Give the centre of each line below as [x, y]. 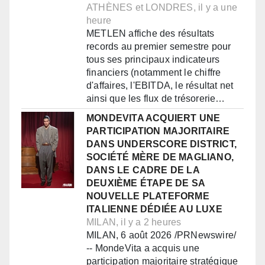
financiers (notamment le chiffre [154, 73]
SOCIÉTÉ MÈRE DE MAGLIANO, [160, 157]
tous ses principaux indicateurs [153, 60]
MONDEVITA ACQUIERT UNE [153, 118]
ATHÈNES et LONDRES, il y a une [162, 8]
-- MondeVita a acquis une [143, 248]
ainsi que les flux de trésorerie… [156, 99]
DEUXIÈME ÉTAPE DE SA [146, 183]
